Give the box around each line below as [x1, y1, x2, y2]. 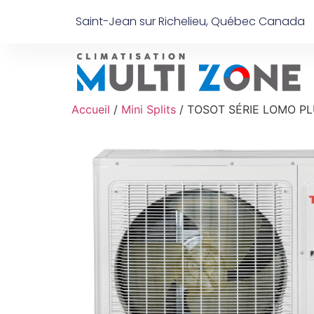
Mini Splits [121, 102, 176, 116]
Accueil [71, 102, 110, 116]
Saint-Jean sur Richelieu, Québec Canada [75, 13, 305, 29]
